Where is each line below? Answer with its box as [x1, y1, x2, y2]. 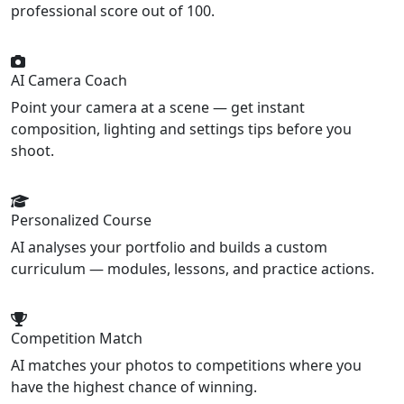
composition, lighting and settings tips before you [11, 119, 352, 140]
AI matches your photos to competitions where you [11, 355, 362, 376]
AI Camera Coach [11, 70, 127, 91]
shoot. [11, 141, 54, 161]
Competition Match [11, 328, 142, 349]
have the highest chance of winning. [11, 377, 257, 398]
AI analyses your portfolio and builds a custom [11, 237, 327, 258]
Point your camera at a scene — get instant [11, 97, 305, 118]
